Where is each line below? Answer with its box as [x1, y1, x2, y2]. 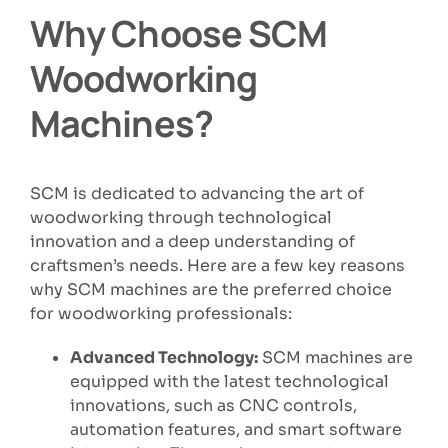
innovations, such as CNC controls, [69, 394, 357, 416]
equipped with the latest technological [69, 370, 389, 392]
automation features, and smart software [69, 418, 402, 440]
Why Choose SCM [29, 8, 328, 58]
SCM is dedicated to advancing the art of [29, 182, 364, 204]
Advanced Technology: [69, 346, 258, 368]
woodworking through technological [29, 206, 332, 228]
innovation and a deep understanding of [29, 230, 355, 252]
